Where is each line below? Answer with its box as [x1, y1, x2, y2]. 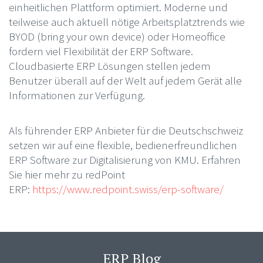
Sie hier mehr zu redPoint [8, 167, 125, 181]
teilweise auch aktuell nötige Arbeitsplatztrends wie [8, 14, 245, 29]
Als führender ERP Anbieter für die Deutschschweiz [8, 123, 243, 137]
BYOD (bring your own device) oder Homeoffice [8, 29, 225, 43]
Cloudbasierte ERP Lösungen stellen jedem [8, 58, 211, 73]
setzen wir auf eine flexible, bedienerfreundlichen [8, 137, 237, 152]
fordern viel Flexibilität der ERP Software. [8, 43, 193, 58]
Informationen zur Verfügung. [8, 87, 147, 102]
